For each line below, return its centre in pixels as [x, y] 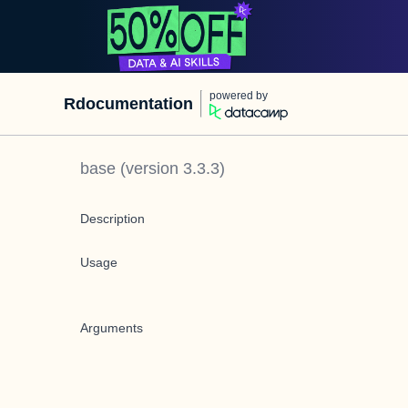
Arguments [112, 328]
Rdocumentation [128, 104]
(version [149, 168]
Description [112, 219]
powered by [239, 96]
